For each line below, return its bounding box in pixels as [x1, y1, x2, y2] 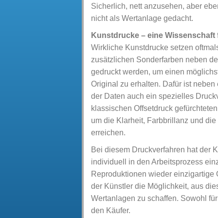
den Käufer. [91, 206, 130, 215]
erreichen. [91, 128, 126, 137]
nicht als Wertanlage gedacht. [91, 14, 193, 22]
